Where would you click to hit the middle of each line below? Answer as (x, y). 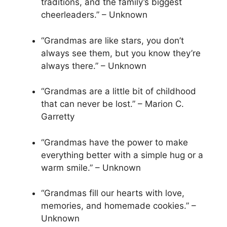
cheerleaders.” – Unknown (94, 15)
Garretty (58, 117)
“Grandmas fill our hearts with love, (113, 193)
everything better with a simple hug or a (122, 155)
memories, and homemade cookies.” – (119, 206)
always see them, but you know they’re (121, 53)
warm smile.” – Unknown (91, 167)
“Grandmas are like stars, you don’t (112, 40)
